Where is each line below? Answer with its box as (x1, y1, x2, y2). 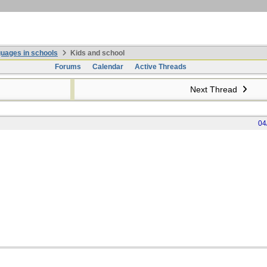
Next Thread (190, 85, 240, 94)
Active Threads (134, 63, 187, 71)
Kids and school (69, 49, 125, 57)
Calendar (92, 63, 123, 71)
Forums (54, 63, 81, 71)
